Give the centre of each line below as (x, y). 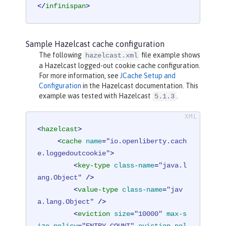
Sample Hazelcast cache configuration (95, 44)
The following (61, 55)
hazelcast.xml (111, 55)
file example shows (170, 55)
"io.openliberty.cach (147, 142)
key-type (94, 166)
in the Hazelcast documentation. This (139, 86)
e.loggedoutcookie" (74, 154)
